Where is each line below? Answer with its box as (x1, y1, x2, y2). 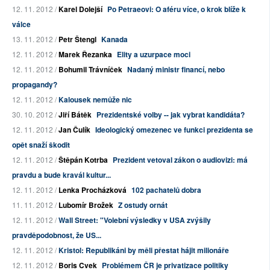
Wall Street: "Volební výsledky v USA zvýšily (58, 215, 211, 226)
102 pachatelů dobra (131, 184, 201, 196)
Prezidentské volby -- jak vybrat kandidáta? (96, 109, 245, 121)
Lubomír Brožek (58, 199, 113, 211)
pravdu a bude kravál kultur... (12, 169, 111, 181)
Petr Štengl (58, 34, 96, 45)
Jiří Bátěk (58, 109, 92, 121)
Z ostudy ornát (118, 199, 168, 211)
